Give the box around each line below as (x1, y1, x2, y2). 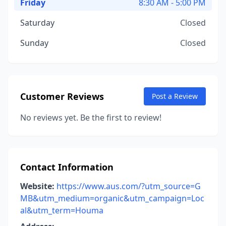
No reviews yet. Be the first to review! (20, 112, 161, 123)
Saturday (20, 17, 54, 28)
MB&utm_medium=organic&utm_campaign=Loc (20, 193, 204, 204)
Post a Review (152, 91, 198, 101)
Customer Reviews (20, 90, 104, 102)
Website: (20, 181, 54, 192)
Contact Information (20, 161, 114, 173)
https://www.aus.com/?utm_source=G (56, 181, 201, 192)
